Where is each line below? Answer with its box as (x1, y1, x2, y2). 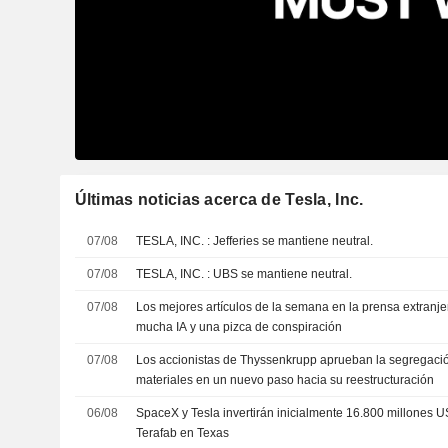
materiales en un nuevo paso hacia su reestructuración (136, 372, 435, 387)
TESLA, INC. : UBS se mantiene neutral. (213, 266, 353, 281)
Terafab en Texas (136, 425, 230, 440)
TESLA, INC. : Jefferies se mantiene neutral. (213, 233, 374, 248)
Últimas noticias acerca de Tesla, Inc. (74, 190, 364, 208)
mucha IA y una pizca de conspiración (136, 319, 343, 334)
